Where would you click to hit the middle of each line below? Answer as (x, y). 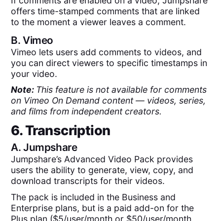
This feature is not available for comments (122, 90)
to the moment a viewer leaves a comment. (99, 22)
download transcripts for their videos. (88, 181)
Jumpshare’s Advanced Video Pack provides (102, 159)
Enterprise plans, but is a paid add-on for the (103, 208)
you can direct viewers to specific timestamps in (109, 63)
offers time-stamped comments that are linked (106, 11)
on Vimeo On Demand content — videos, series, (109, 101)
